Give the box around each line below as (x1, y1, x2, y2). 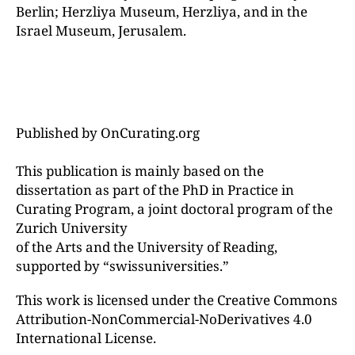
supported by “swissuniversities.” (16, 257, 229, 275)
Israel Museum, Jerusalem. (16, 21, 186, 40)
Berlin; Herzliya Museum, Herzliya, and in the (16, 2, 307, 21)
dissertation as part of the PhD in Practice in (16, 181, 294, 199)
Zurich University (16, 219, 128, 237)
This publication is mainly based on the (16, 162, 264, 180)
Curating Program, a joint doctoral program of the (16, 200, 333, 218)
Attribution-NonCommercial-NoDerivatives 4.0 (16, 310, 312, 328)
